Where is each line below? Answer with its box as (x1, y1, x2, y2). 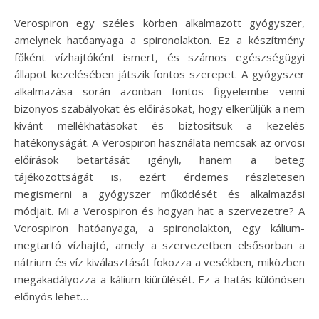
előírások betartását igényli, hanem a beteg (14, 152, 305, 167)
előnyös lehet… (14, 288, 88, 303)
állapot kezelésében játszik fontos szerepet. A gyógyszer (14, 66, 305, 81)
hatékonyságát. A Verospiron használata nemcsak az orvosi (14, 135, 305, 150)
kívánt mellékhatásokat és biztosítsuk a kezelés (14, 117, 305, 132)
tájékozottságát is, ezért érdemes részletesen (14, 169, 305, 184)
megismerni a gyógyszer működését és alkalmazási (14, 186, 305, 201)
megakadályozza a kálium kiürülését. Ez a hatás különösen (14, 271, 305, 286)
